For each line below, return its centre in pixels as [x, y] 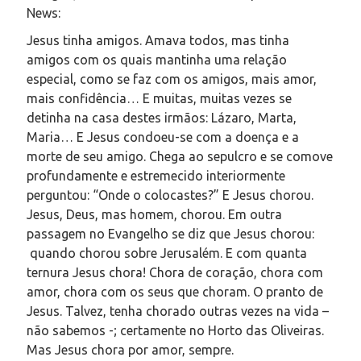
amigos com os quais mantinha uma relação [157, 59]
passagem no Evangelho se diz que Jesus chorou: [170, 233]
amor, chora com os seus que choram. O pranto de [175, 291]
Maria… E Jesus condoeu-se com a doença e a [163, 137]
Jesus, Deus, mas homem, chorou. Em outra [154, 214]
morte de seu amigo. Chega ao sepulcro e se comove [180, 156]
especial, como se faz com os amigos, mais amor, [172, 79]
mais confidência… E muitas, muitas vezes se [159, 98]
